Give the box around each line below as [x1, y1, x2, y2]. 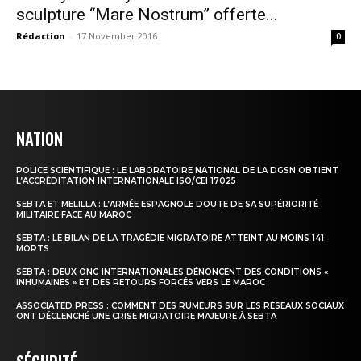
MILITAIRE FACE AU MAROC [16, 210, 131, 221]
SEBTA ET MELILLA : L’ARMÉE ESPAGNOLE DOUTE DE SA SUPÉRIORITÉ [16, 199, 318, 210]
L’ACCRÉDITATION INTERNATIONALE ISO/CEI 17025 [16, 176, 236, 187]
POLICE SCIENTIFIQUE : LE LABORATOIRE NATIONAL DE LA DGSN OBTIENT [16, 165, 338, 176]
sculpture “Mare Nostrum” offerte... [16, 5, 278, 25]
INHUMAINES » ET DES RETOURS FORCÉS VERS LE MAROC [16, 277, 265, 288]
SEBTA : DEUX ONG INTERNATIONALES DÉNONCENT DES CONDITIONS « [16, 267, 328, 278]
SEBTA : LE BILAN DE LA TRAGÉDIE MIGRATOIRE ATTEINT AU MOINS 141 [16, 233, 324, 244]
